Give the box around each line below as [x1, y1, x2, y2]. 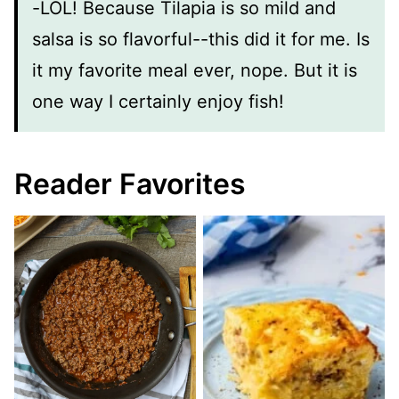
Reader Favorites [14, 166, 246, 201]
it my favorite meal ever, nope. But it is [32, 59, 357, 81]
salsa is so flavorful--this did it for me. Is [32, 28, 370, 50]
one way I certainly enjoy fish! [32, 90, 284, 112]
